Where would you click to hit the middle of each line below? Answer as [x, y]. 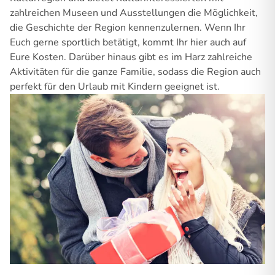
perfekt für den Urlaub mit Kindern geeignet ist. [115, 86]
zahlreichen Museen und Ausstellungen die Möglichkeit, [134, 13]
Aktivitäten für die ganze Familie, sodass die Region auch [135, 72]
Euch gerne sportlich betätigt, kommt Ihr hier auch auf [128, 42]
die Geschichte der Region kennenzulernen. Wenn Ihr [128, 27]
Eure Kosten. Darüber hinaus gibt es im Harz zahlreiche [131, 57]
